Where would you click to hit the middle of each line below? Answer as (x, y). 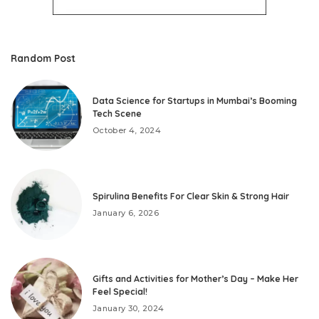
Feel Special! (120, 291)
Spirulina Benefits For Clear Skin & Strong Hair (191, 196)
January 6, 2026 (126, 213)
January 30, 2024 (129, 308)
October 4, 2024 (127, 130)
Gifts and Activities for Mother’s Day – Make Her (195, 278)
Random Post (43, 58)
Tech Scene (117, 113)
